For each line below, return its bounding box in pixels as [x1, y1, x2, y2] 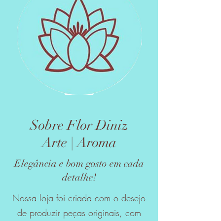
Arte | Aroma [41, 134, 116, 151]
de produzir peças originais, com [17, 207, 141, 219]
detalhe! [62, 171, 96, 184]
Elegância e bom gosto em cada [14, 157, 144, 170]
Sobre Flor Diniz [30, 117, 128, 134]
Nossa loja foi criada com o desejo [12, 192, 146, 204]
